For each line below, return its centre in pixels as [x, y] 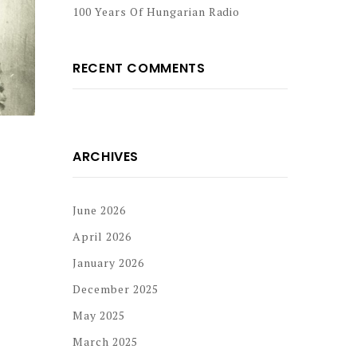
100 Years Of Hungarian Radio [157, 12]
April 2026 [102, 236]
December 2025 [116, 289]
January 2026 [108, 263]
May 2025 [99, 315]
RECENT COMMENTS [139, 68]
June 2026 [99, 210]
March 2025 [105, 341]
